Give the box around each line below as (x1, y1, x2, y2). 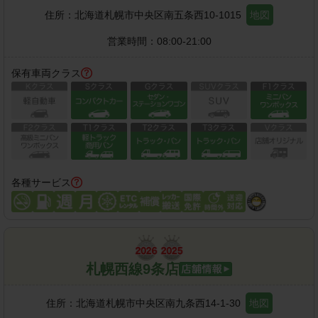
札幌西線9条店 (86, 261, 179, 278)
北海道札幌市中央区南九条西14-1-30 (75, 297, 241, 309)
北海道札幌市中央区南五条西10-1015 (75, 9, 241, 21)
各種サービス (11, 177, 71, 189)
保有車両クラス (11, 67, 81, 79)
